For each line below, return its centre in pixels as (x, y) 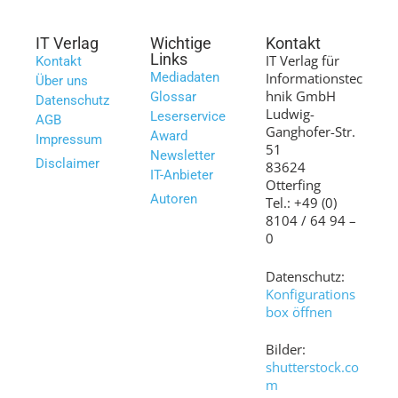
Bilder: (285, 349)
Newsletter (183, 155)
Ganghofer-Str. (310, 131)
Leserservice (188, 116)
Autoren (174, 199)
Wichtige (181, 43)
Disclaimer (68, 163)
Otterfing (293, 185)
